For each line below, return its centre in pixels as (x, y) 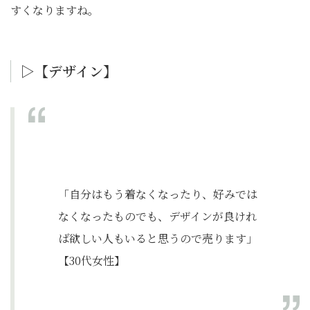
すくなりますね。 (55, 10)
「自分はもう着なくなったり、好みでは (158, 194)
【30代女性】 (92, 261)
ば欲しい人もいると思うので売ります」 (158, 238)
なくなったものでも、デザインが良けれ (157, 216)
